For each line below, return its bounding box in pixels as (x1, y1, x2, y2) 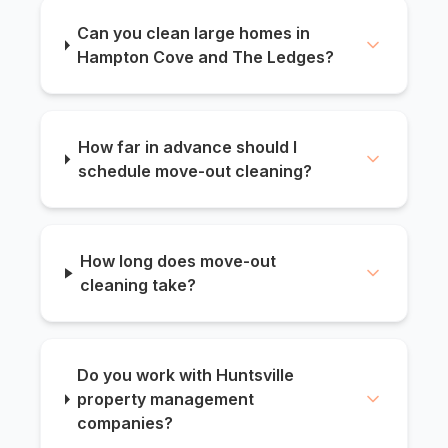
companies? (77, 413, 174, 434)
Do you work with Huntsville (77, 365, 295, 386)
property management (77, 389, 255, 410)
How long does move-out (80, 251, 277, 272)
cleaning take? (80, 275, 197, 296)
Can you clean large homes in (77, 23, 311, 44)
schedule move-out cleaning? (77, 161, 312, 182)
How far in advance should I (77, 137, 297, 158)
